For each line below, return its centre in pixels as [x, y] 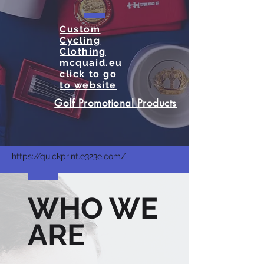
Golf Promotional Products [115, 103]
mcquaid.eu [91, 63]
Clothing [83, 52]
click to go [88, 74]
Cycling [80, 40]
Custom [80, 29]
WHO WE [93, 208]
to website [88, 85]
